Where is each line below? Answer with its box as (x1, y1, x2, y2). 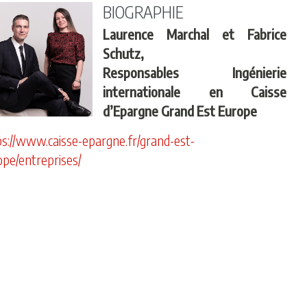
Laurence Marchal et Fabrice (103, 25, 286, 42)
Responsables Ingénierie (103, 64, 286, 81)
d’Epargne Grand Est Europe (103, 102, 258, 119)
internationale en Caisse (103, 83, 286, 100)
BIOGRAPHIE (103, 1, 184, 22)
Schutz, (103, 45, 145, 62)
